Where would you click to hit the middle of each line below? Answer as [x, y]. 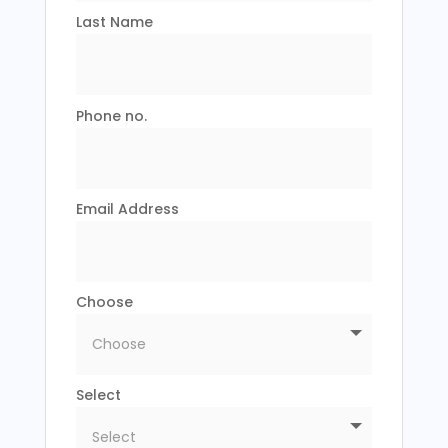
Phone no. [112, 115]
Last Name [115, 22]
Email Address [128, 208]
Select [99, 395]
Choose [105, 301]
